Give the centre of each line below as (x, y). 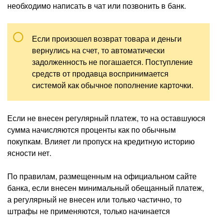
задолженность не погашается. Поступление (112, 62)
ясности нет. (29, 153)
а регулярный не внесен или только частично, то (94, 200)
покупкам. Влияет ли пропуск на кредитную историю (101, 141)
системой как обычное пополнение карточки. (113, 85)
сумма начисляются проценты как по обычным (92, 130)
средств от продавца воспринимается (100, 74)
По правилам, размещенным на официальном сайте (102, 176)
